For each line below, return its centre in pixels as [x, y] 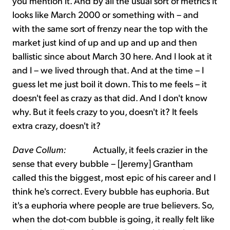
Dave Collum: [39, 149]
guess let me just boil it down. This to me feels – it [110, 84]
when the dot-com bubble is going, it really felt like [113, 219]
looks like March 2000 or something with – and [106, 14]
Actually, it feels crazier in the [137, 149]
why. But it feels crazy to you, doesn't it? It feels [105, 111]
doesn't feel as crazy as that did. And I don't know [110, 98]
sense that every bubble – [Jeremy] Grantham [103, 163]
